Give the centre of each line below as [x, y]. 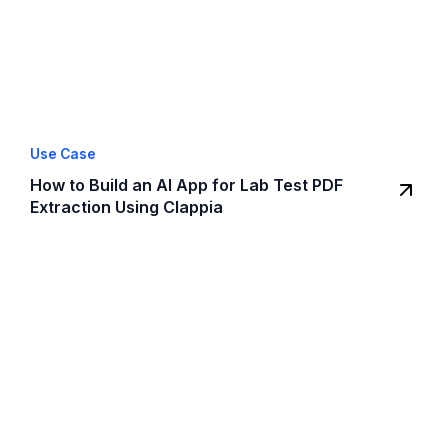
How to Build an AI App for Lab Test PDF [186, 185]
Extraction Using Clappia [126, 207]
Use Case [63, 154]
